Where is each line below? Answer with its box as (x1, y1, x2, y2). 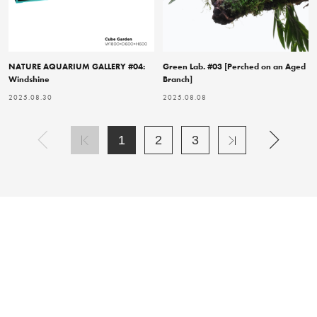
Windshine (8, 74, 50, 86)
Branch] (163, 74, 192, 86)
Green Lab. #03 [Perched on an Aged (163, 61, 306, 73)
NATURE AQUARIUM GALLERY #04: (8, 61, 145, 73)
